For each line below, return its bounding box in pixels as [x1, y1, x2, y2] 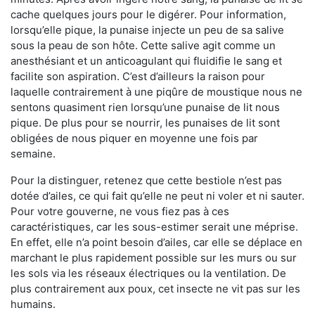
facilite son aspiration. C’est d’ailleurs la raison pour [11, 69, 265, 83]
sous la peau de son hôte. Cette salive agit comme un [11, 38, 276, 52]
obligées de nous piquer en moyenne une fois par [11, 131, 258, 145]
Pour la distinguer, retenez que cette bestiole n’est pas [11, 173, 282, 187]
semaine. [11, 146, 56, 160]
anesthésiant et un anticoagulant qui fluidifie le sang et [11, 53, 282, 67]
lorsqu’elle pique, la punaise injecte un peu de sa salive [11, 22, 284, 37]
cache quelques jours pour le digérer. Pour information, [11, 7, 286, 21]
